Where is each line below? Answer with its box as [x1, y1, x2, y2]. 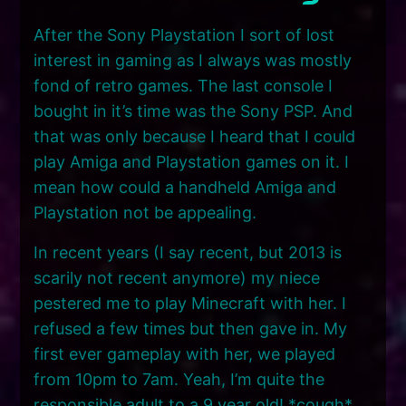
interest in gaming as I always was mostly [34, 50, 353, 70]
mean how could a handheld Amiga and [34, 177, 337, 197]
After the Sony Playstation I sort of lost [34, 24, 335, 44]
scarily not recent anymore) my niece [34, 267, 321, 287]
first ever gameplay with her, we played [34, 343, 336, 363]
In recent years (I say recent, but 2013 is [34, 242, 343, 262]
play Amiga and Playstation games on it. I [34, 151, 350, 171]
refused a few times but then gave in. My [34, 318, 348, 338]
